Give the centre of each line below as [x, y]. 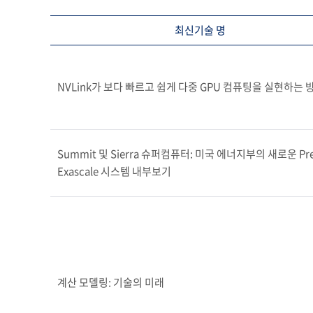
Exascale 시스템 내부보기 [114, 172]
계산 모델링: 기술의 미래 [111, 283]
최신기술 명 [200, 30]
